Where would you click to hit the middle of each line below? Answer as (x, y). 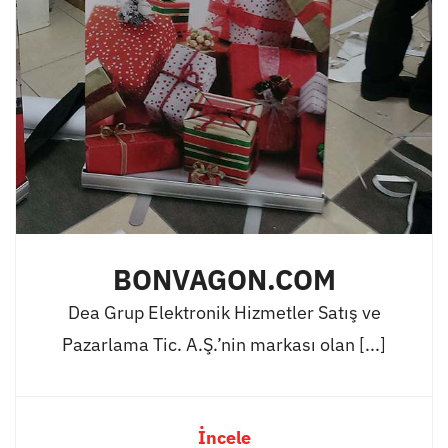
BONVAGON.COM (224, 279)
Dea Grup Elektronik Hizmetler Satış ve (224, 312)
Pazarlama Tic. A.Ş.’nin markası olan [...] (224, 344)
